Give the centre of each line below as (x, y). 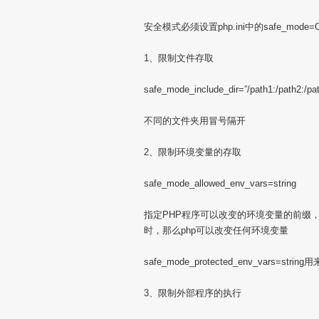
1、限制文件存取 (179, 58)
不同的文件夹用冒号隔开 (195, 121)
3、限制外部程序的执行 (193, 293)
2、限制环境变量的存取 (193, 152)
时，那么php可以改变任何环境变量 (216, 230)
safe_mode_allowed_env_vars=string (220, 183)
